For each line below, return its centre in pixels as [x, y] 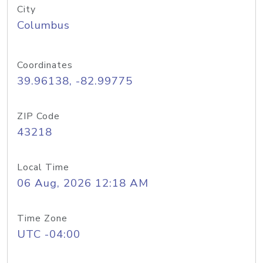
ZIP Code [38, 116]
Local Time [43, 167]
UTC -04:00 [49, 234]
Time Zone [42, 218]
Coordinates [45, 65]
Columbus [43, 25]
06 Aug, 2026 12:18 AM [83, 183]
